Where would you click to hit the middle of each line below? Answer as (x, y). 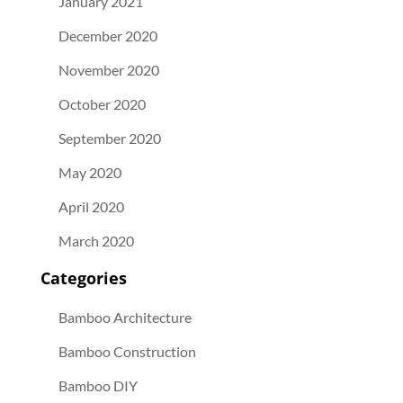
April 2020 (91, 206)
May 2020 (90, 172)
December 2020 (107, 35)
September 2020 (109, 138)
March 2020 (96, 240)
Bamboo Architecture (125, 317)
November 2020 (108, 69)
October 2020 (102, 103)
